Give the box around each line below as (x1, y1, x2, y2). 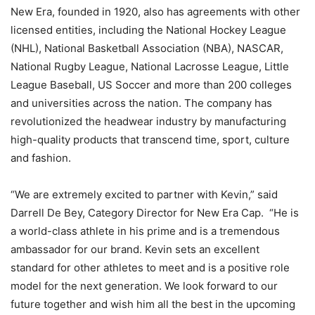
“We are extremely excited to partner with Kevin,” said (11, 188, 278, 202)
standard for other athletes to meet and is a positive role (11, 261, 290, 275)
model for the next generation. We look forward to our (11, 279, 278, 293)
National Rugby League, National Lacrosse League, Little (11, 60, 289, 74)
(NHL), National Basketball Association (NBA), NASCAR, (11, 41, 283, 56)
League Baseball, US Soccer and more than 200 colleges (11, 78, 292, 92)
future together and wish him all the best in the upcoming (11, 297, 295, 311)
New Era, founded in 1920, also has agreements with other (11, 5, 300, 19)
